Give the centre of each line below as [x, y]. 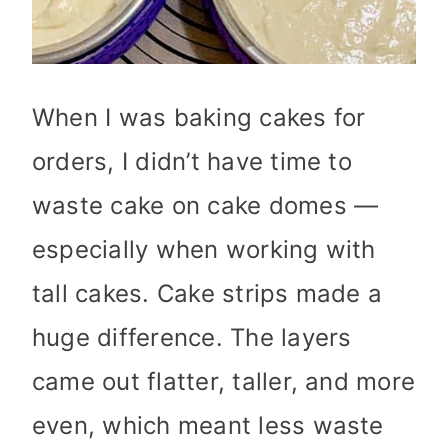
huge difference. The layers [192, 338]
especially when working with [204, 250]
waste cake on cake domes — [205, 206]
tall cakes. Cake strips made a [207, 294]
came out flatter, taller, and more [224, 382]
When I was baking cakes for [199, 118]
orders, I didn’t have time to [192, 162]
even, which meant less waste [208, 426]
